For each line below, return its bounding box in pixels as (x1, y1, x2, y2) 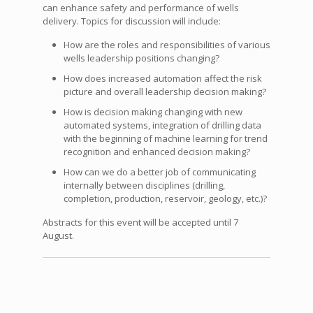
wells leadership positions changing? (63, 51, 219, 64)
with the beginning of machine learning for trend (63, 131, 268, 145)
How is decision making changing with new (63, 105, 242, 118)
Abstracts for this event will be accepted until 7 (42, 215, 238, 228)
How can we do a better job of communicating (63, 165, 256, 178)
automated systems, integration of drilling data (63, 118, 261, 131)
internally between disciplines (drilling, (63, 178, 225, 191)
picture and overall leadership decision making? (63, 85, 266, 98)
